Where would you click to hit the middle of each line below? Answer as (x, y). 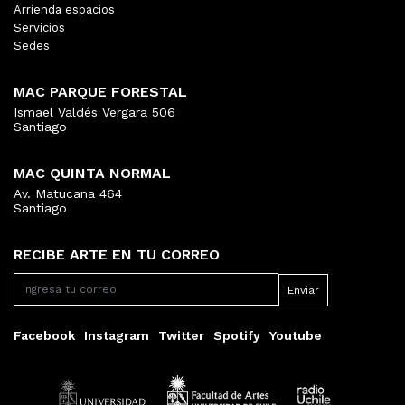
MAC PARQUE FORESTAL (100, 92)
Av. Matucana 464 (68, 194)
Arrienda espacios (64, 10)
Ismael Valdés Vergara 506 (94, 113)
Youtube (296, 335)
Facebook (44, 335)
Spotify (237, 335)
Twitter (181, 335)
